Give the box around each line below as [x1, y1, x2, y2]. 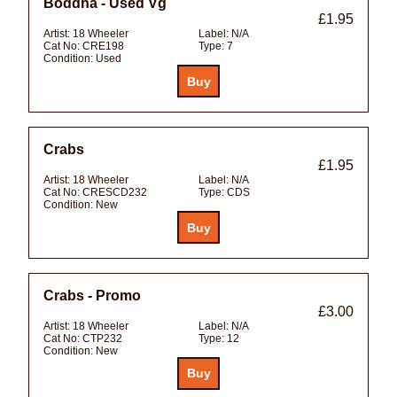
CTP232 [82, 332, 122, 346]
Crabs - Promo [43, 288, 141, 304]
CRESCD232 [82, 186, 147, 199]
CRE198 [82, 40, 124, 53]
